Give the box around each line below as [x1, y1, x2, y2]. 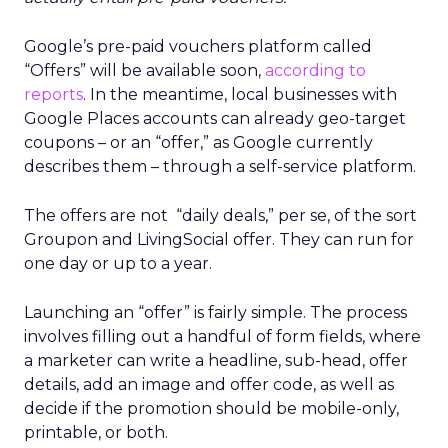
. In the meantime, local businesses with [83, 85, 397, 104]
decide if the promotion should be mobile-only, [24, 399, 399, 418]
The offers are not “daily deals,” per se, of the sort [24, 206, 417, 225]
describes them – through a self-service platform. [24, 157, 416, 176]
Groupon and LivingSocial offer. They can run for [24, 230, 414, 249]
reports [24, 85, 83, 104]
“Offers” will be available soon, [24, 61, 265, 80]
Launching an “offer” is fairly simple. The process [24, 303, 407, 322]
